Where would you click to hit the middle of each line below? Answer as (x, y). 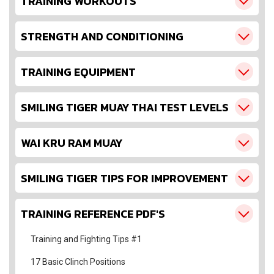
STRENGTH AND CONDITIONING (102, 36)
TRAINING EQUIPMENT (78, 72)
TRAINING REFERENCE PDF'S (93, 213)
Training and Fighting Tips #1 (86, 239)
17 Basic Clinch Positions (78, 262)
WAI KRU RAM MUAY (72, 143)
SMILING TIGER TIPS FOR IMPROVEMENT (124, 178)
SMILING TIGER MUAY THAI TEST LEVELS (125, 107)
